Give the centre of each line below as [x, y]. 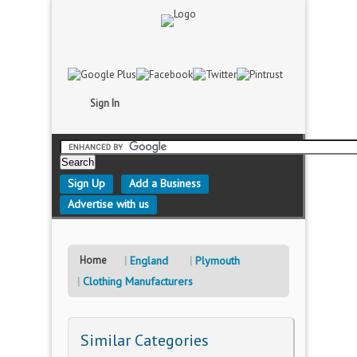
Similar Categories [145, 340]
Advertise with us [108, 204]
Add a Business [165, 183]
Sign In [105, 103]
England [149, 261]
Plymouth [218, 261]
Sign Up [86, 183]
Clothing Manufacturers [138, 281]
